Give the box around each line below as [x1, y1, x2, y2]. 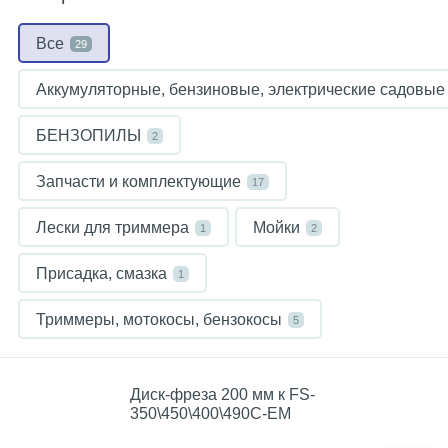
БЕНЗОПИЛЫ [36, 127, 141, 144]
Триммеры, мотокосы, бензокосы [36, 311, 282, 328]
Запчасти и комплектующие [36, 173, 241, 190]
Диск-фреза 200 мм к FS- [130, 386, 315, 403]
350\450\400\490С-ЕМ [130, 405, 291, 422]
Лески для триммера [36, 219, 189, 236]
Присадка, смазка [36, 265, 167, 282]
